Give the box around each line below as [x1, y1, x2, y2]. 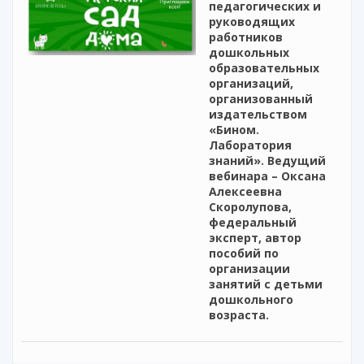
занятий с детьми [209, 276, 323, 292]
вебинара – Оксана [209, 168, 326, 184]
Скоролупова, [209, 199, 292, 215]
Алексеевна [209, 184, 282, 200]
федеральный [209, 214, 297, 231]
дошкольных [209, 45, 289, 61]
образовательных [209, 60, 319, 76]
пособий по [209, 245, 279, 262]
